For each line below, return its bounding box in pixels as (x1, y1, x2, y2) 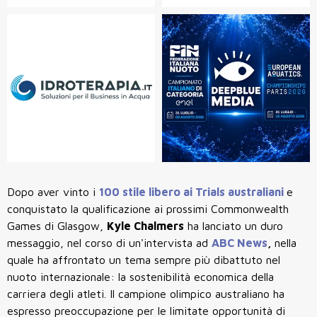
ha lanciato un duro (184, 219, 283, 233)
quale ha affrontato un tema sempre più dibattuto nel (7, 253, 280, 267)
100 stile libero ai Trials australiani (99, 185, 287, 199)
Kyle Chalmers (107, 219, 184, 233)
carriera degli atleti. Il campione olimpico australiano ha (7, 287, 284, 301)
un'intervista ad (129, 236, 212, 250)
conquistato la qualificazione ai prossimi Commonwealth (7, 202, 289, 216)
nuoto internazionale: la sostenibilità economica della (7, 270, 274, 284)
